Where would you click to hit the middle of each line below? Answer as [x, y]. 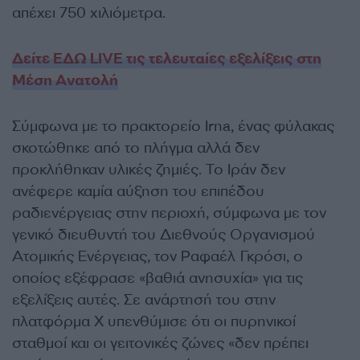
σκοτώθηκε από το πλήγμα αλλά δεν [136, 148]
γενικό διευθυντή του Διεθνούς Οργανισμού [164, 235]
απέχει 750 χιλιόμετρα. [89, 13]
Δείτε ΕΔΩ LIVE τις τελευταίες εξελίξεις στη [167, 59]
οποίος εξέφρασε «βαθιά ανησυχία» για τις [157, 278]
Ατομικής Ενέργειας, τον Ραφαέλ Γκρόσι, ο [157, 256]
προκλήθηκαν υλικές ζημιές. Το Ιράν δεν [149, 170]
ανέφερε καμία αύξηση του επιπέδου [138, 191]
